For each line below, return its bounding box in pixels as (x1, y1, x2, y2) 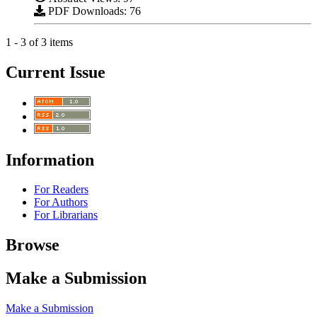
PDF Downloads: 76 (45, 4, 141, 17)
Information (6, 150, 94, 169)
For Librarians (34, 209, 98, 221)
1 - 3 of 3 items (6, 35, 73, 48)
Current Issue (6, 62, 105, 81)
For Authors (34, 196, 88, 209)
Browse (6, 236, 59, 255)
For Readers (34, 183, 88, 196)
